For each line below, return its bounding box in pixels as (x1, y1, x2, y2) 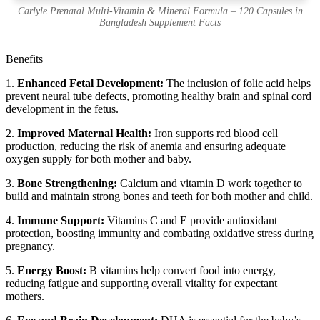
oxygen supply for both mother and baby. (6, 152, 191, 165)
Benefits (6, 52, 43, 65)
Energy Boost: (17, 264, 86, 276)
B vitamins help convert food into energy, (86, 264, 276, 276)
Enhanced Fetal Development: (17, 76, 164, 89)
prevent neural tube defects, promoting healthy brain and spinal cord (6, 89, 311, 102)
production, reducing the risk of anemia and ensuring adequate (6, 139, 286, 152)
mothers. (6, 289, 44, 302)
